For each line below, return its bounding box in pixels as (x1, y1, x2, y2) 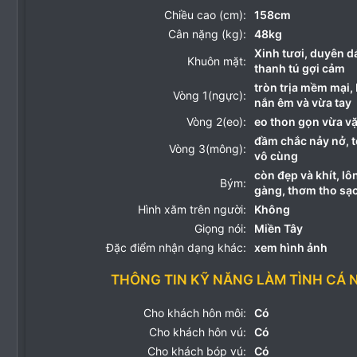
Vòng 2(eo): (186, 115, 246, 128)
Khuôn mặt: (187, 53, 246, 68)
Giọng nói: (194, 222, 246, 235)
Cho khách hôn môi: (143, 306, 246, 320)
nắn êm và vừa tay (254, 96, 351, 109)
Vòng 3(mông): (169, 141, 246, 155)
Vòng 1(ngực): (173, 88, 246, 102)
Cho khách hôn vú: (149, 325, 246, 339)
